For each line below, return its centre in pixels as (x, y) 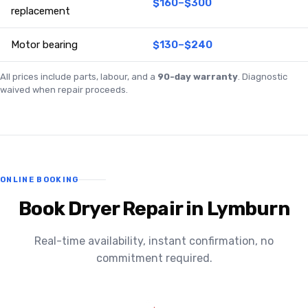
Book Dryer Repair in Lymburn (154, 209)
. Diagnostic (263, 77)
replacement (41, 11)
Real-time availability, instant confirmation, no (154, 241)
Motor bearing (44, 45)
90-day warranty (198, 77)
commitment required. (154, 258)
